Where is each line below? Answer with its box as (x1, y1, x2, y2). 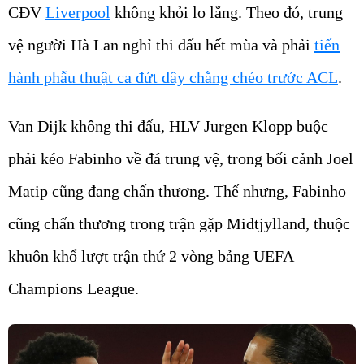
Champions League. (8, 279, 139, 297)
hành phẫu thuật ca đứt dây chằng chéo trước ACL (8, 68, 338, 86)
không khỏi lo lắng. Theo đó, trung (110, 3, 343, 21)
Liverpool (45, 3, 110, 21)
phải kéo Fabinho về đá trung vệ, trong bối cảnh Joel (8, 149, 353, 167)
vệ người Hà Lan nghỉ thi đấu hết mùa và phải (8, 36, 314, 54)
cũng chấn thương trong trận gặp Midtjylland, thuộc (8, 214, 350, 232)
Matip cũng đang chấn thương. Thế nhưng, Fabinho (8, 182, 346, 200)
